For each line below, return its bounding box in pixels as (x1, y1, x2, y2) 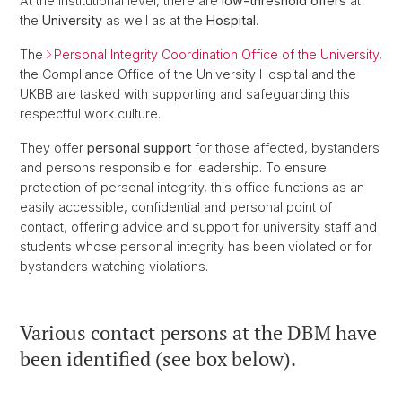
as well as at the (102, 12, 206, 28)
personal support (87, 139, 191, 155)
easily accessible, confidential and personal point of (20, 198, 332, 214)
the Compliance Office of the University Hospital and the (20, 66, 356, 82)
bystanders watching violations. (20, 258, 208, 274)
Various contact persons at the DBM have (20, 319, 377, 345)
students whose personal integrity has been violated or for (20, 238, 372, 254)
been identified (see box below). (20, 345, 296, 371)
